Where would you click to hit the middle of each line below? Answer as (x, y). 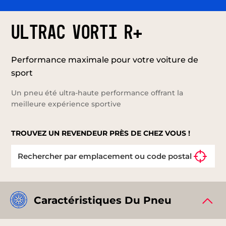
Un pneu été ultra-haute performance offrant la (97, 93)
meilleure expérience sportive (66, 104)
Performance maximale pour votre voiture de (105, 60)
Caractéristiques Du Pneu (103, 200)
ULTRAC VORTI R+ (77, 33)
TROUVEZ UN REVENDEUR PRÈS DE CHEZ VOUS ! (101, 133)
